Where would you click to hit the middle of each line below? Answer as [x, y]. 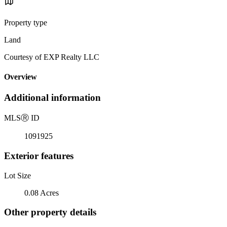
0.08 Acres [42, 193]
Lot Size [17, 175]
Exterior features [39, 156]
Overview [21, 77]
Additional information [52, 98]
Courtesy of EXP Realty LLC [52, 57]
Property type [26, 22]
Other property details [50, 212]
